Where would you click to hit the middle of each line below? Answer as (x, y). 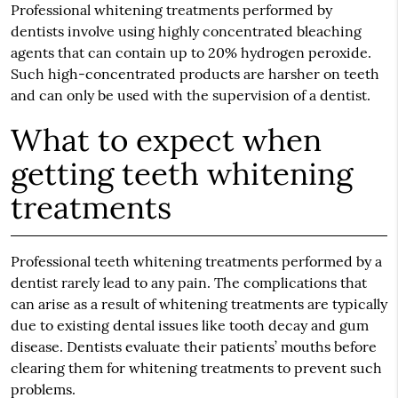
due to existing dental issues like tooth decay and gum (189, 326)
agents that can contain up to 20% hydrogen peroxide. (191, 53)
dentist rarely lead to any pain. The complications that (188, 283)
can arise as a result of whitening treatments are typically (199, 304)
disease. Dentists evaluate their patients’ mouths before (193, 347)
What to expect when (166, 140)
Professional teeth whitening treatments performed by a (196, 262)
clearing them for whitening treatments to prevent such (196, 368)
